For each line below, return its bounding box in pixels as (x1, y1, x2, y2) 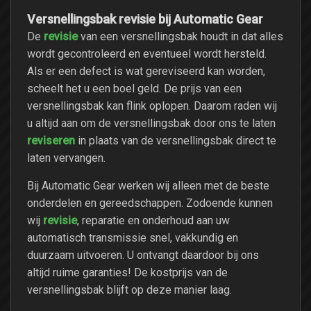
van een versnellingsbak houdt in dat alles (81, 31, 283, 42)
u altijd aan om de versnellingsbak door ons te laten (27, 117, 276, 128)
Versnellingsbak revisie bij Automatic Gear (27, 12, 263, 26)
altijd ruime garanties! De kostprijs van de (27, 267, 228, 278)
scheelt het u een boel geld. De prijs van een (27, 83, 242, 94)
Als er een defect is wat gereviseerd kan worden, (27, 65, 265, 76)
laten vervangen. (27, 152, 106, 163)
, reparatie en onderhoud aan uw (77, 215, 230, 226)
